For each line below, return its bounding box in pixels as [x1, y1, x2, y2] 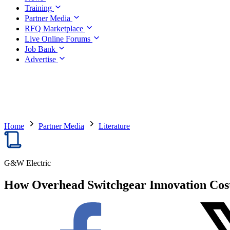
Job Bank [25, 45, 57, 53]
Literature [99, 122, 130, 130]
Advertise [25, 55, 58, 64]
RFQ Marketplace [25, 24, 85, 33]
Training [25, 4, 54, 12]
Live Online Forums [25, 34, 92, 43]
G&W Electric [4, 159, 51, 167]
